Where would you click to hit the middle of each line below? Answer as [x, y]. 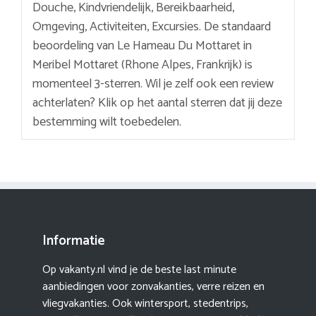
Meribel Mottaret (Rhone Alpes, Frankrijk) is [142, 65]
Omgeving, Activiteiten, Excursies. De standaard [152, 26]
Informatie [74, 241]
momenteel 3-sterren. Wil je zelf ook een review [153, 84]
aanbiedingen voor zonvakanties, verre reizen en [153, 286]
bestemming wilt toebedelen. [107, 122]
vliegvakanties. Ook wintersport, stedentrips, [145, 303]
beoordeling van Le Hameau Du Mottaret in [142, 45]
